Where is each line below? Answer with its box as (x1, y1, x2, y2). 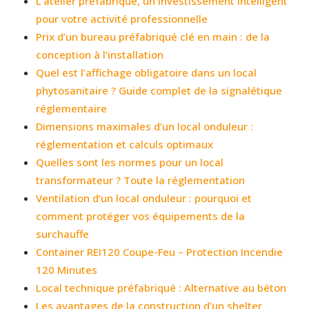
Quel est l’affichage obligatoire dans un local (36, 65, 257, 79)
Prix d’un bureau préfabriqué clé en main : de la (36, 29, 270, 43)
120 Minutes (36, 262, 98, 277)
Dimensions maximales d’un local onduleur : (36, 119, 254, 133)
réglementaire (36, 101, 108, 115)
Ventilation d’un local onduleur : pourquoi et (36, 190, 252, 205)
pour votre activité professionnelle (36, 11, 208, 26)
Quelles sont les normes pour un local (36, 154, 224, 169)
